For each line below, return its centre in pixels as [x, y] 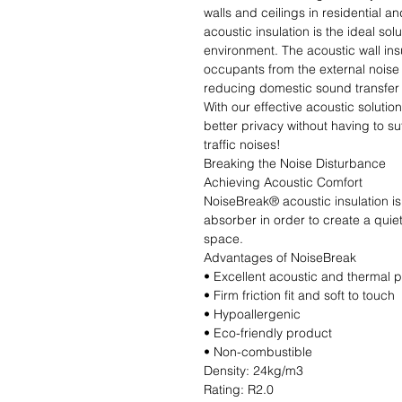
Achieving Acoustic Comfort [283, 183]
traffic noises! [242, 145]
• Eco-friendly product [268, 333]
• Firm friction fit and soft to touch [299, 296]
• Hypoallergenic [252, 315]
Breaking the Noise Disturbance [295, 164]
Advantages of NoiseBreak [280, 258]
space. [223, 239]
